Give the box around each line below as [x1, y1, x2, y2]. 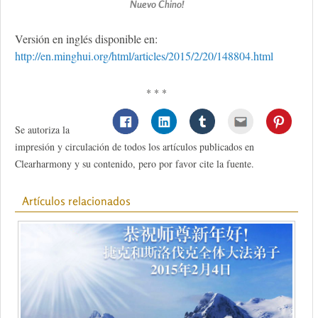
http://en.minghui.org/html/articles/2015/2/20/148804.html [15, 48, 273, 64]
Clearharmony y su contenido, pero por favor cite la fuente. [15, 157, 254, 171]
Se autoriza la [15, 123, 70, 137]
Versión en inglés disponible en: [15, 31, 158, 47]
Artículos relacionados [22, 194, 131, 209]
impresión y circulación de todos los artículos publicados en [15, 140, 254, 154]
